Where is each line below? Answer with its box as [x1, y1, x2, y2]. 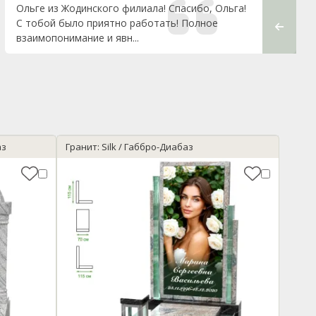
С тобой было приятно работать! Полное [16, 16, 218, 30]
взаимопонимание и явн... [16, 31, 139, 45]
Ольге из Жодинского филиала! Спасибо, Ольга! [16, 1, 246, 16]
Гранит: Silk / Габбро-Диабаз [66, 140, 193, 154]
